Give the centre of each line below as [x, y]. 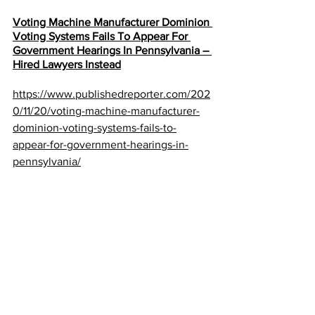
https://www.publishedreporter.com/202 [111, 94]
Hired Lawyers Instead [67, 64]
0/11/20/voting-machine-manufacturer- [106, 110]
